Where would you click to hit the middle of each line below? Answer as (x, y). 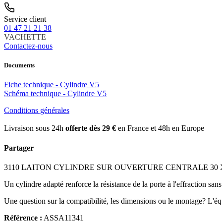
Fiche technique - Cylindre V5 (52, 85)
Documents (19, 65)
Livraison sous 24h (35, 128)
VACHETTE (25, 37)
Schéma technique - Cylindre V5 (55, 94)
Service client (25, 19)
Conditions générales (37, 111)
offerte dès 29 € (91, 128)
